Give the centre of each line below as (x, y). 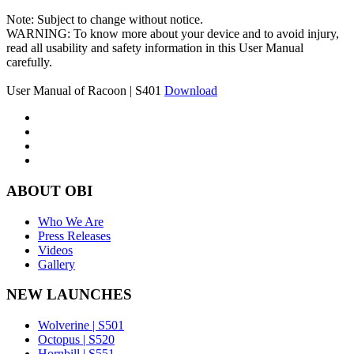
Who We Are (71, 221)
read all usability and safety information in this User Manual (155, 48)
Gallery (56, 264)
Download (191, 91)
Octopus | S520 (76, 339)
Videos (55, 250)
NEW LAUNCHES (69, 295)
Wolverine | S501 (81, 325)
